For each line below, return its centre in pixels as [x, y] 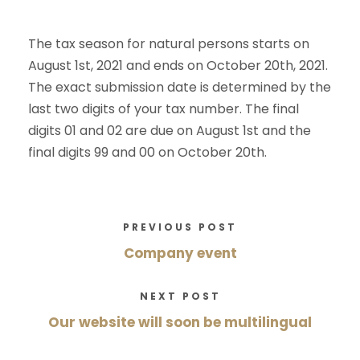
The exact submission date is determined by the [180, 87]
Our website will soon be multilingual [180, 322]
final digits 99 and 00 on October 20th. [147, 152]
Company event [180, 253]
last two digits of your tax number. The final [164, 109]
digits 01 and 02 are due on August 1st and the [170, 131]
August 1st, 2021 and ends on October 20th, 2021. [178, 65]
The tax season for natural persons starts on [169, 44]
